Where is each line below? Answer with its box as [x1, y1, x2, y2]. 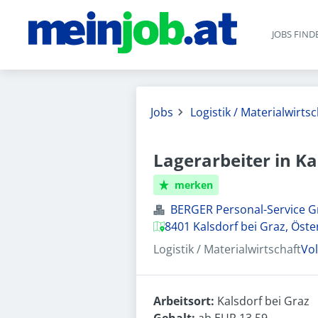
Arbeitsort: [153, 293, 217, 309]
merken [175, 178, 214, 192]
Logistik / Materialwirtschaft [153, 241, 301, 257]
